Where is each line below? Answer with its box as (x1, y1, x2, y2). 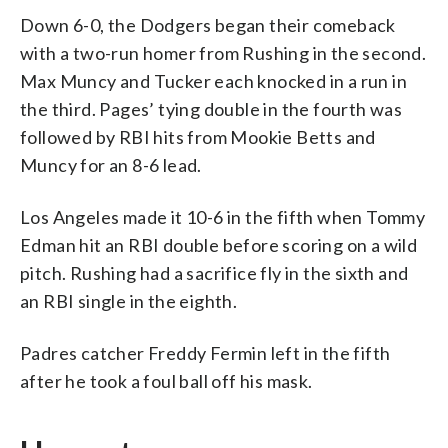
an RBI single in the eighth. (20, 289, 238, 312)
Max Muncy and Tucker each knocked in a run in (20, 69, 407, 92)
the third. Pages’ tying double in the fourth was (20, 97, 403, 120)
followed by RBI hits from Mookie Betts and (20, 125, 376, 148)
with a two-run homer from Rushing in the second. (20, 41, 427, 64)
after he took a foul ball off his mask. (20, 369, 313, 392)
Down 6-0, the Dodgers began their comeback (20, 13, 396, 36)
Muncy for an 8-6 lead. (20, 153, 202, 176)
